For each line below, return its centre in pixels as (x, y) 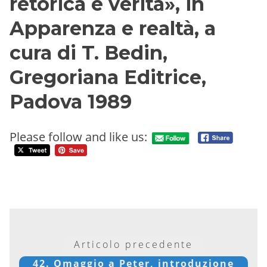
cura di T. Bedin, (89, 52)
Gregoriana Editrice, (108, 77)
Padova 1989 (71, 101)
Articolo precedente (133, 244)
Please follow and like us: (78, 137)
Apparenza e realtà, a (113, 28)
